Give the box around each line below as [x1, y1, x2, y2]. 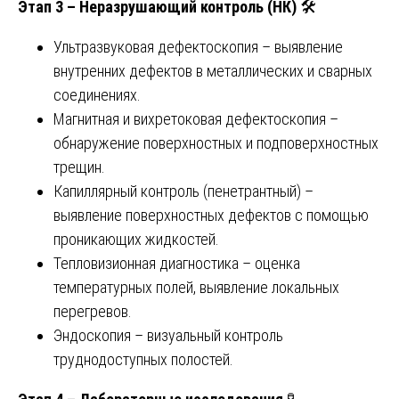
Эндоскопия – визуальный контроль [53, 325, 283, 345]
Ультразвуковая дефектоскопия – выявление [53, 37, 343, 56]
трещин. [53, 157, 105, 176]
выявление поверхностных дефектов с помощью [53, 205, 369, 224]
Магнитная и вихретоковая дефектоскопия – [53, 109, 338, 128]
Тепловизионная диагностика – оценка [53, 253, 300, 273]
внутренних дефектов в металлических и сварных [53, 61, 372, 80]
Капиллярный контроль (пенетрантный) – [53, 181, 313, 200]
